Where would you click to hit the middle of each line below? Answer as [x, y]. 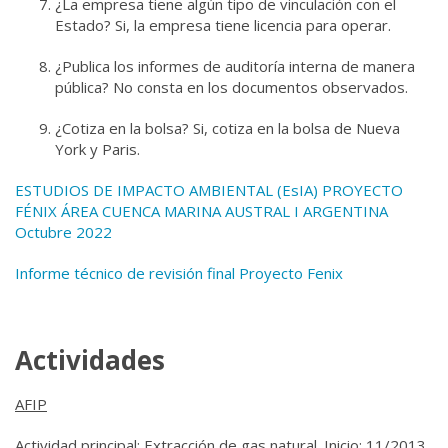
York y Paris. [99, 149]
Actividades [90, 360]
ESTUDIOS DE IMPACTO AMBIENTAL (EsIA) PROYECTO [209, 190]
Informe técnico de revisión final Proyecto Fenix [179, 273]
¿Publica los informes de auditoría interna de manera [235, 66]
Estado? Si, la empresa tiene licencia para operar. [225, 25]
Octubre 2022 [63, 232]
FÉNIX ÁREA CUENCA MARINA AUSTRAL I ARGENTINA [201, 211]
